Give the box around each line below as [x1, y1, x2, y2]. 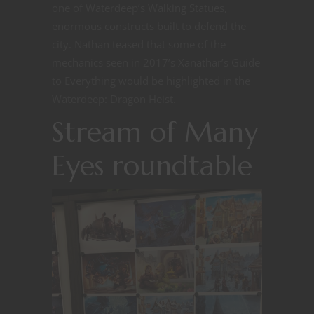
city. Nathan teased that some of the [52, 37, 226, 52]
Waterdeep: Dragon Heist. [52, 92, 176, 107]
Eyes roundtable [52, 148, 252, 184]
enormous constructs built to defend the [52, 19, 246, 34]
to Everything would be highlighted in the [52, 74, 250, 88]
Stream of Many [52, 114, 258, 150]
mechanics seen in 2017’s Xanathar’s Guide [52, 55, 260, 70]
